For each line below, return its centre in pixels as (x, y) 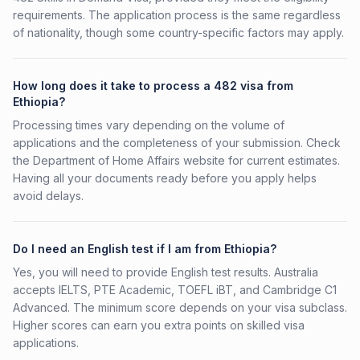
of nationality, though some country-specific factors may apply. (178, 33)
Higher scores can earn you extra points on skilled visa (159, 325)
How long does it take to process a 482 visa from (153, 86)
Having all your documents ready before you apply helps (165, 178)
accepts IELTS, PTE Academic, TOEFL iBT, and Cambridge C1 (175, 290)
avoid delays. (48, 196)
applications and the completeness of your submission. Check (177, 143)
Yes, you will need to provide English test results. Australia (166, 272)
